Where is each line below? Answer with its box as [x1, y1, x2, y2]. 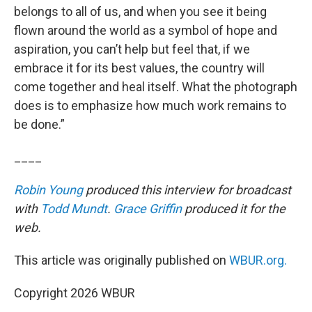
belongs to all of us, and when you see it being [14, 4, 267, 19]
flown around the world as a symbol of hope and [14, 23, 277, 38]
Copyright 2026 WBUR [14, 286, 135, 300]
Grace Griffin [114, 201, 182, 216]
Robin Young [14, 182, 83, 197]
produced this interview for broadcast [83, 182, 291, 197]
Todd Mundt [40, 201, 107, 216]
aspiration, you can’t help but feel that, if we [14, 42, 250, 56]
